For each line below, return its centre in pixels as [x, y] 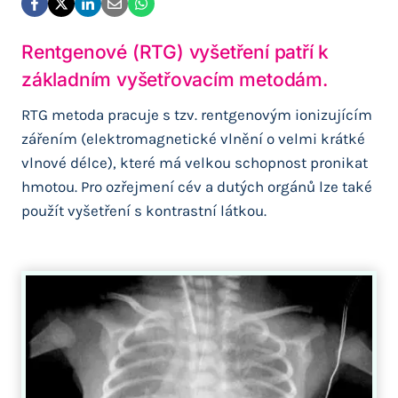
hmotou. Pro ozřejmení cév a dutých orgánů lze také [197, 186]
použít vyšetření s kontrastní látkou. [144, 210]
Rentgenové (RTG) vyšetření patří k [175, 52]
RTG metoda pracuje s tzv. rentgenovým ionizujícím [197, 114]
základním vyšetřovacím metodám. [175, 80]
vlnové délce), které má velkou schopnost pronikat [195, 162]
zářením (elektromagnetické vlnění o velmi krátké [193, 138]
